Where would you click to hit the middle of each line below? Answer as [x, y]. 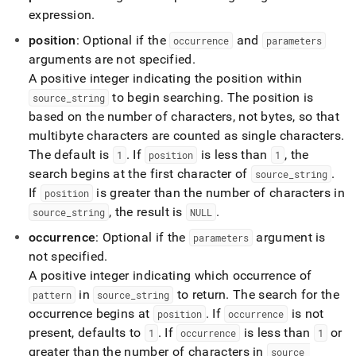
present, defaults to [87, 333]
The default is [71, 155]
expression [60, 15]
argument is [289, 237]
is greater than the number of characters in [219, 193]
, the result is [148, 212]
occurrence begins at [91, 313]
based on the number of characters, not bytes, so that [184, 116]
